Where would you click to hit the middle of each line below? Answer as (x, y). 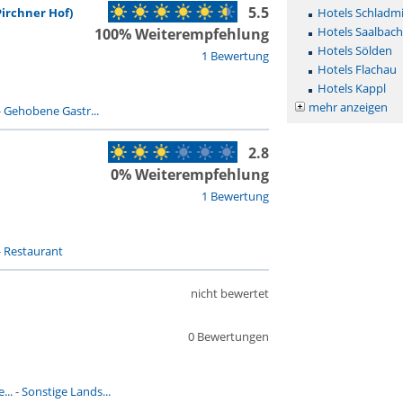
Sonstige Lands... (66, 391)
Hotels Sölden (354, 50)
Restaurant (33, 251)
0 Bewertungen (228, 336)
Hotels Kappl (351, 88)
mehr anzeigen (348, 107)
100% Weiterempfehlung (181, 34)
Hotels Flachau (357, 69)
